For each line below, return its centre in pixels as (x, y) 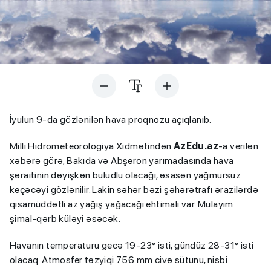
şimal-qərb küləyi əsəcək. (65, 219)
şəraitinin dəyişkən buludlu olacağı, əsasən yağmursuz (126, 175)
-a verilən (239, 146)
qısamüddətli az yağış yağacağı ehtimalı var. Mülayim (122, 204)
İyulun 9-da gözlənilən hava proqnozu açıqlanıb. (111, 120)
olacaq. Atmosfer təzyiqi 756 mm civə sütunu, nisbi (119, 260)
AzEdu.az (196, 146)
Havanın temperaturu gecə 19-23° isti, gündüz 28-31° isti (132, 246)
